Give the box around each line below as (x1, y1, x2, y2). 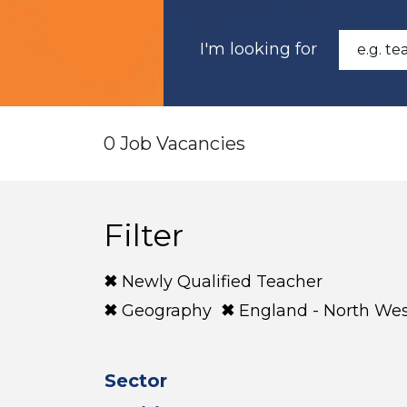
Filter (104, 216, 184, 254)
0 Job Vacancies (104, 133, 245, 154)
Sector (104, 370, 167, 392)
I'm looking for (200, 39, 317, 59)
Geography (122, 301, 212, 321)
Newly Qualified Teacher (122, 272, 323, 292)
